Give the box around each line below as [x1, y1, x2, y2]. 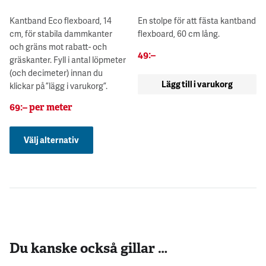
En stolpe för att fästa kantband [138, 14, 256, 26]
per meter [27, 100, 72, 113]
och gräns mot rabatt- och [9, 40, 107, 52]
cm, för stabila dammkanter [9, 27, 112, 39]
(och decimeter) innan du [9, 66, 103, 78]
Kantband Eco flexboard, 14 [9, 14, 112, 26]
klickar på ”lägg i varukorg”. [9, 80, 107, 91]
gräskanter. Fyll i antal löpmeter [9, 53, 126, 65]
